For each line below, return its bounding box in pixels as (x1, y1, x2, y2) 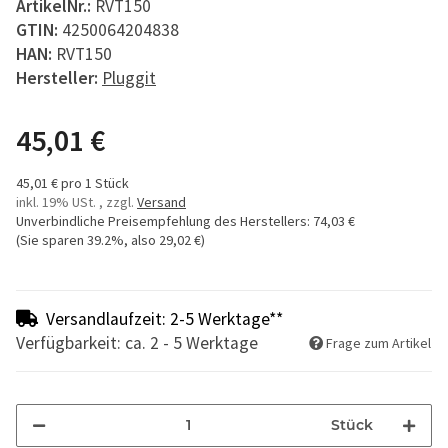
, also (124, 230, 159, 249)
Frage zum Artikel (326, 333, 431, 352)
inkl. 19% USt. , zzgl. (16, 192, 137, 211)
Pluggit (102, 66, 156, 89)
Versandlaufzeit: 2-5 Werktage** (46, 307, 283, 330)
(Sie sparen (16, 230, 87, 249)
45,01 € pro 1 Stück (16, 173, 129, 192)
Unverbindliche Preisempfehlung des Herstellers (16, 211, 307, 230)
